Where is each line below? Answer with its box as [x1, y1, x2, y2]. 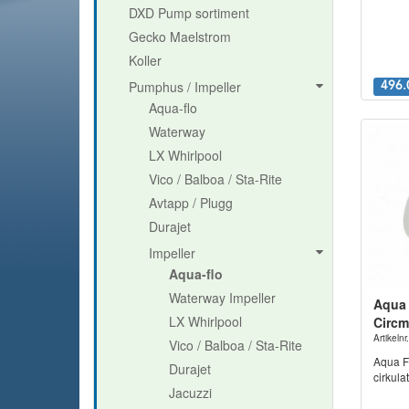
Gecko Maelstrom [129, 26, 231, 46]
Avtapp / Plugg [149, 193, 233, 212]
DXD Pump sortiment [129, 3, 249, 22]
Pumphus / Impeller [129, 77, 241, 96]
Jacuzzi [169, 383, 212, 402]
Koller [129, 50, 162, 69]
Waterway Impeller [169, 288, 276, 307]
